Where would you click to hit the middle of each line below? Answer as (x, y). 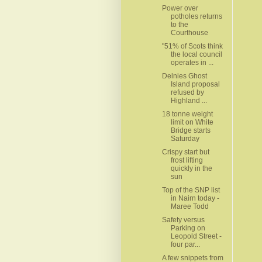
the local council (196, 54)
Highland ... (189, 100)
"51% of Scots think (192, 46)
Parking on (188, 228)
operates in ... (192, 62)
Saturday (185, 138)
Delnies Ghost (184, 76)
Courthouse (189, 32)
